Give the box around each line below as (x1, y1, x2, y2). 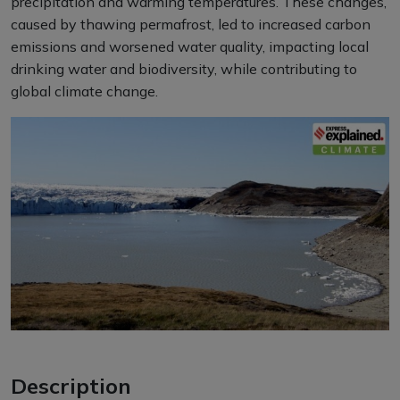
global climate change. (11, 82, 158, 100)
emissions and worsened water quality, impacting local (11, 37, 369, 55)
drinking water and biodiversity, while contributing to (11, 60, 357, 78)
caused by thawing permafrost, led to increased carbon (11, 15, 371, 33)
